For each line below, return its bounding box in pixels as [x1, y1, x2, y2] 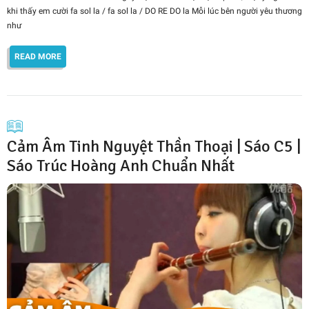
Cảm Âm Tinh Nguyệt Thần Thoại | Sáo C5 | [7, 136, 301, 157]
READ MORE [14, 51, 62, 61]
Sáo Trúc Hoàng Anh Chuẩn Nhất [7, 155, 235, 177]
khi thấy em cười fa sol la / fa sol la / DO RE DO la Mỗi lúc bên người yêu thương [7, 6, 302, 17]
